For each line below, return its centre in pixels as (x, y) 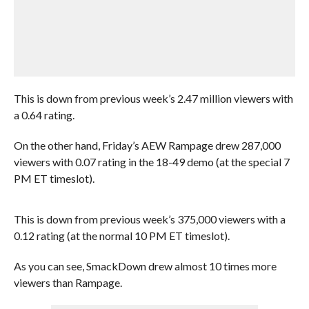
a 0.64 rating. (44, 115)
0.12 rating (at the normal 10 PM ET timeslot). (121, 236)
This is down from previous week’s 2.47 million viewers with (153, 98)
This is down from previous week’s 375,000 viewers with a (149, 219)
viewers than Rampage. (68, 282)
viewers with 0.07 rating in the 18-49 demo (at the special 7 (151, 162)
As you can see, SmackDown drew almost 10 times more (145, 266)
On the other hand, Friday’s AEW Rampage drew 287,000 (147, 145)
